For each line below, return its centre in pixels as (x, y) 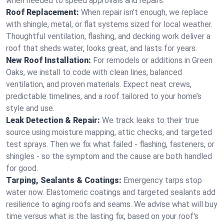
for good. (22, 168)
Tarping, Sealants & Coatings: (64, 180)
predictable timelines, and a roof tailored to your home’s (104, 96)
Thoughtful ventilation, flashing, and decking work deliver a (108, 36)
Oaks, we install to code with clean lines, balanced (94, 72)
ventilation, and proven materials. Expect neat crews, (99, 84)
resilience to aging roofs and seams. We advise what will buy (112, 204)
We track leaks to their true (150, 120)
